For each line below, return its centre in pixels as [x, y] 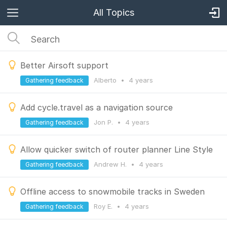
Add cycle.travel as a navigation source [97, 107]
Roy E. [104, 206]
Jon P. [104, 122]
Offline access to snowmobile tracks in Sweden [112, 192]
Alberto [106, 80]
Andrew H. [111, 164]
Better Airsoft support [64, 65]
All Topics [113, 12]
